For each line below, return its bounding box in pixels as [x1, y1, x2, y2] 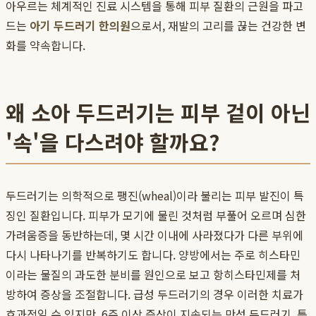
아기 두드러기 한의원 [30, 17, 130, 35]
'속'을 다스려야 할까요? [6, 126, 219, 158]
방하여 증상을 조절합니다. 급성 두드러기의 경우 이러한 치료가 [6, 286, 303, 303]
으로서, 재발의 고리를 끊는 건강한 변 [130, 17, 306, 35]
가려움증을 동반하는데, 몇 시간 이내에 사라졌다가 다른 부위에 [6, 226, 303, 244]
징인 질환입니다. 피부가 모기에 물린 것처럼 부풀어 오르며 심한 [6, 207, 306, 224]
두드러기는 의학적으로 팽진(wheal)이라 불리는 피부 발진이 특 [6, 187, 304, 205]
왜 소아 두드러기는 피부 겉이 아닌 [6, 97, 310, 128]
